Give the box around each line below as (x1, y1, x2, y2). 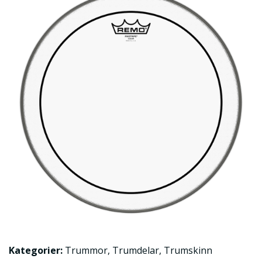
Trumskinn (164, 244, 212, 257)
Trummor (65, 244, 108, 257)
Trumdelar (112, 244, 159, 257)
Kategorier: (9, 244, 63, 257)
